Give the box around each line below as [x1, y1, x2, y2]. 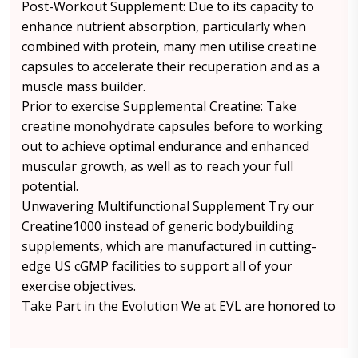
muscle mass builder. [22, 78, 145, 95]
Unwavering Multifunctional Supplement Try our [22, 197, 314, 215]
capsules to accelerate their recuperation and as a [22, 58, 320, 75]
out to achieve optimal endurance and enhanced [22, 137, 309, 155]
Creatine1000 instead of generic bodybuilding [22, 217, 294, 235]
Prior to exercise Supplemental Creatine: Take [22, 97, 296, 115]
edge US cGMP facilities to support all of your [22, 257, 292, 275]
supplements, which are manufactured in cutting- [22, 237, 316, 255]
